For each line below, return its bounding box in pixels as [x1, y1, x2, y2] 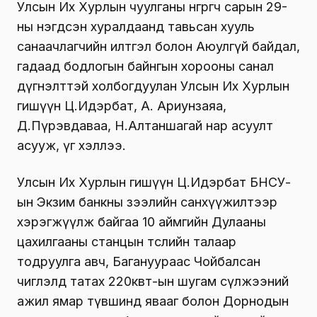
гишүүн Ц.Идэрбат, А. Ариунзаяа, [17, 98, 226, 114]
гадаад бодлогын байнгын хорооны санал [17, 59, 274, 74]
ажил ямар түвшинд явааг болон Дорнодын [17, 294, 289, 309]
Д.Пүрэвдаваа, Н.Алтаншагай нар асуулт [17, 118, 273, 134]
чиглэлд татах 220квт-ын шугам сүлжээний [17, 274, 289, 289]
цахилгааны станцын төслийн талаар [17, 234, 236, 250]
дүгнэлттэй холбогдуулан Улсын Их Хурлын [17, 79, 289, 94]
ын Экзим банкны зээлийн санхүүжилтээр [17, 195, 277, 210]
